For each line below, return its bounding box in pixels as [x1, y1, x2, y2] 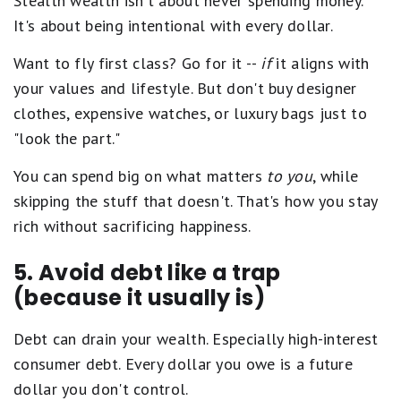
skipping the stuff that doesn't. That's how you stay [13, 191, 378, 212]
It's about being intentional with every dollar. [13, 15, 334, 37]
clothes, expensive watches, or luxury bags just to [13, 103, 367, 124]
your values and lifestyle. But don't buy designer [13, 78, 357, 99]
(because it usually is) [13, 283, 265, 313]
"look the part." [13, 128, 120, 149]
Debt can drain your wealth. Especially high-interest [13, 328, 379, 350]
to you [267, 166, 313, 187]
